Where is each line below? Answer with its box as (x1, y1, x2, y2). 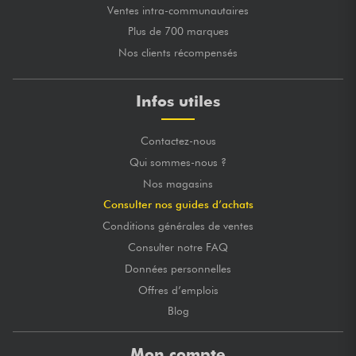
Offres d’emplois (137, 283, 219, 296)
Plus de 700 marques (127, 25, 229, 38)
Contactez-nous (140, 133, 216, 147)
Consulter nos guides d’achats (103, 198, 253, 211)
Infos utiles (136, 91, 220, 110)
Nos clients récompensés (118, 46, 238, 60)
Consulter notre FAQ (128, 240, 228, 253)
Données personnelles (125, 261, 231, 275)
